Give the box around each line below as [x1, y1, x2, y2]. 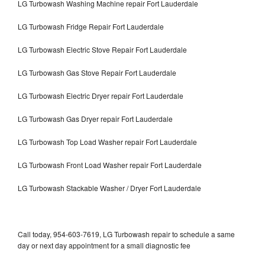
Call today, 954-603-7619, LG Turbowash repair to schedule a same [18, 228, 235, 239]
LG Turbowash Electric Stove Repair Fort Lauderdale [18, 44, 187, 54]
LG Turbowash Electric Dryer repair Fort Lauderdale [18, 90, 183, 101]
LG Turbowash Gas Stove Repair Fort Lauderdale [18, 67, 176, 77]
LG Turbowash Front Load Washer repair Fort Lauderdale [18, 159, 202, 170]
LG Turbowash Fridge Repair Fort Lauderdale [18, 21, 164, 31]
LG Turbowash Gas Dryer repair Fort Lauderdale [18, 113, 173, 124]
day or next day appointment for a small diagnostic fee [18, 240, 190, 250]
